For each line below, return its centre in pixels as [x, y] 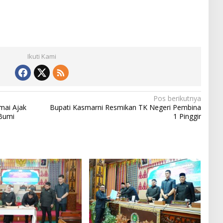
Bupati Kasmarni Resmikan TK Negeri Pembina [125, 107]
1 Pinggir [187, 116]
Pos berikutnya [177, 98]
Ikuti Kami [42, 56]
